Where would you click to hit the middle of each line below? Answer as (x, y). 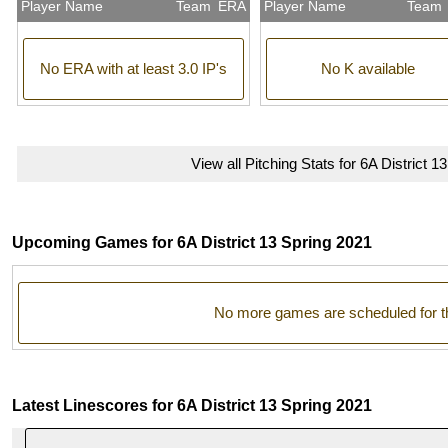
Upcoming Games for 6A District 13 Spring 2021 (192, 242)
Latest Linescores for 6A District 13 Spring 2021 (192, 405)
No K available (368, 68)
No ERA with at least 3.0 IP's (133, 68)
